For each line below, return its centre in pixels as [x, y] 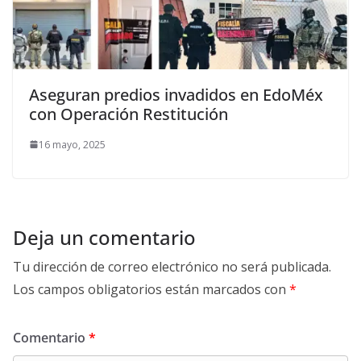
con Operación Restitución [129, 114]
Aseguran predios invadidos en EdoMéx [176, 94]
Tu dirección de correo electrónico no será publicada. [172, 266]
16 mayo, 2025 [72, 144]
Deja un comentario [104, 237]
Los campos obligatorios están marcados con [151, 289]
